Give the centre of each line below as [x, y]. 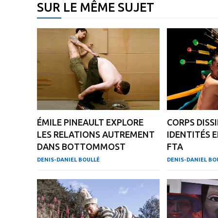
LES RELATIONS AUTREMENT [96, 135]
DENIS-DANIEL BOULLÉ [68, 160]
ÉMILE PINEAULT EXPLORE [90, 122]
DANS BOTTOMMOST [81, 147]
